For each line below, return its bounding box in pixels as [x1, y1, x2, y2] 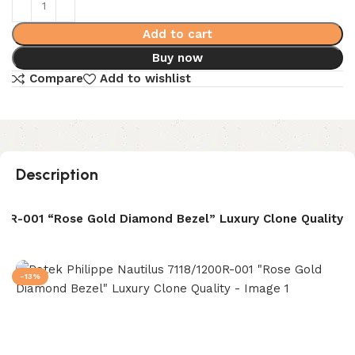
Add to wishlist [99, 71, 191, 86]
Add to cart [142, 27, 212, 42]
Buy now [151, 51, 203, 66]
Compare [29, 71, 83, 86]
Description [16, 164, 98, 184]
